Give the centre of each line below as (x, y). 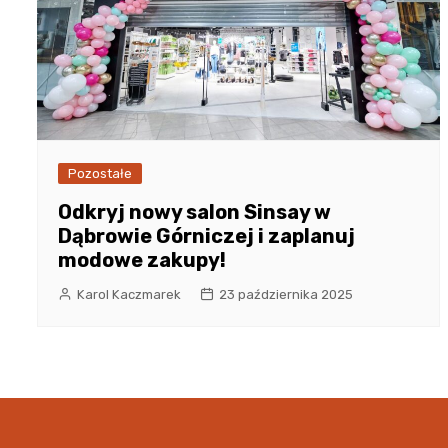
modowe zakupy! (142, 259)
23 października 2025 (286, 294)
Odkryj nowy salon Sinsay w (194, 211)
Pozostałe (100, 173)
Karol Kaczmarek (129, 294)
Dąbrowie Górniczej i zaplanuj (206, 235)
